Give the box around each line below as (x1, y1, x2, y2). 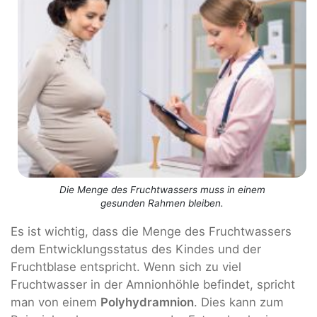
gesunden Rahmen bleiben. (100, 197, 224, 209)
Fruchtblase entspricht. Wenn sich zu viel (11, 259, 241, 274)
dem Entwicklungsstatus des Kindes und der (11, 241, 261, 256)
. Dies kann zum (194, 294, 284, 309)
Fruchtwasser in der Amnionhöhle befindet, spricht (11, 277, 295, 292)
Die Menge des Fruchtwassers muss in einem (59, 183, 265, 195)
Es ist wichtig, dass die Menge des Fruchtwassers (11, 224, 292, 238)
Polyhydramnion (100, 294, 194, 309)
